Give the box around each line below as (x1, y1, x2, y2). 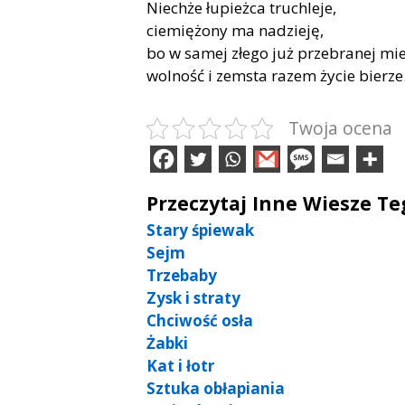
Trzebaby (146, 264, 217, 286)
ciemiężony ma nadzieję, (146, 19, 324, 41)
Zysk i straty (146, 287, 240, 308)
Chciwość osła (146, 309, 253, 331)
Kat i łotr (146, 354, 214, 376)
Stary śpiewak (146, 219, 254, 240)
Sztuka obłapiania (146, 377, 285, 399)
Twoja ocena (288, 115, 392, 140)
